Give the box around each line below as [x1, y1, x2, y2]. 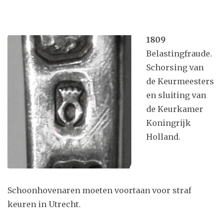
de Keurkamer [146, 104, 203, 114]
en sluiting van [146, 90, 206, 100]
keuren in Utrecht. [7, 199, 81, 209]
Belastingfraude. [146, 48, 212, 58]
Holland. [146, 131, 180, 142]
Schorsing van [146, 62, 204, 72]
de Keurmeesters [146, 76, 214, 86]
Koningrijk [146, 117, 191, 128]
